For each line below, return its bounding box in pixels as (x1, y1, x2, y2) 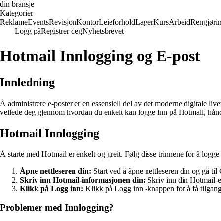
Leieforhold (99, 18, 135, 26)
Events (28, 18, 49, 26)
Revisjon (49, 18, 76, 26)
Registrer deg (41, 27, 82, 35)
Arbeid (169, 18, 190, 26)
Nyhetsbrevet (82, 27, 124, 35)
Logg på (15, 27, 41, 35)
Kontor (76, 18, 99, 26)
